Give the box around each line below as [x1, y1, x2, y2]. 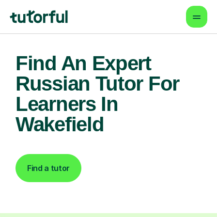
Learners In [15, 93, 118, 115]
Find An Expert [15, 52, 151, 75]
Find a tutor [27, 163, 70, 173]
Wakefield [15, 113, 104, 136]
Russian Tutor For [15, 72, 179, 95]
